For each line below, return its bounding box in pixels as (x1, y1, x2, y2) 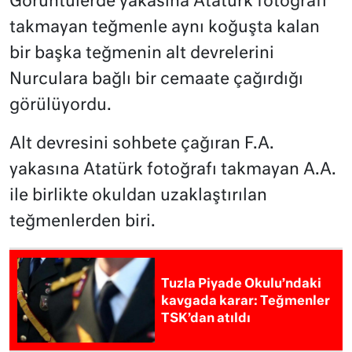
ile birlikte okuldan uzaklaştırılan (9, 187, 267, 204)
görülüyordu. (9, 97, 112, 114)
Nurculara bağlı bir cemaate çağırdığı (9, 71, 303, 88)
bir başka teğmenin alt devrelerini (9, 45, 274, 62)
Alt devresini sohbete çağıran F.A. (9, 135, 274, 152)
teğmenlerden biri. (9, 213, 156, 230)
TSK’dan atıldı (161, 313, 251, 326)
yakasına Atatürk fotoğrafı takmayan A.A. (9, 161, 336, 178)
